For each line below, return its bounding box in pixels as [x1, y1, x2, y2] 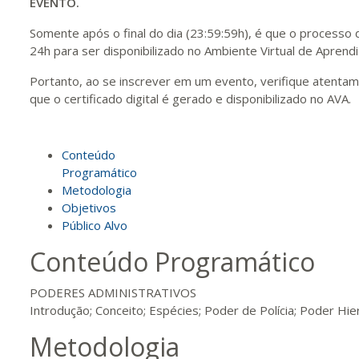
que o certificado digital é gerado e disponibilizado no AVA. [30, 91, 351, 107]
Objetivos [62, 200, 116, 216]
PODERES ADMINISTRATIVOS [30, 284, 196, 301]
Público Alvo [62, 217, 127, 233]
